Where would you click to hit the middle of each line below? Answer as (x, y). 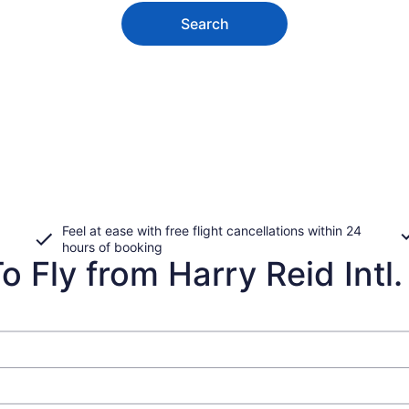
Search (204, 23)
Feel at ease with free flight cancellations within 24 (212, 230)
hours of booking (112, 246)
